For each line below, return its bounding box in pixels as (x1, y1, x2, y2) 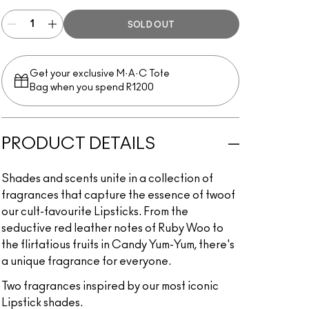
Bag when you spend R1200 (29, 83, 154, 92)
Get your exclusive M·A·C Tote (29, 69, 170, 79)
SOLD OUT (127, 21, 175, 29)
